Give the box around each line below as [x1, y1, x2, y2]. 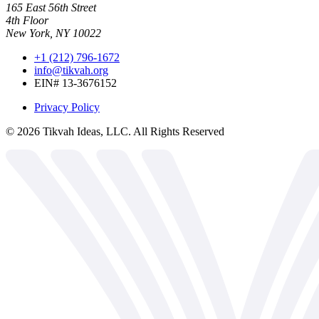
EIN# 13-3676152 [34, 76, 117, 89]
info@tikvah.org [34, 63, 108, 76]
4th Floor [6, 14, 48, 26]
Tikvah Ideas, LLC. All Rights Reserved [40, 125, 224, 137]
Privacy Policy [34, 100, 100, 113]
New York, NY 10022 [6, 26, 101, 39]
